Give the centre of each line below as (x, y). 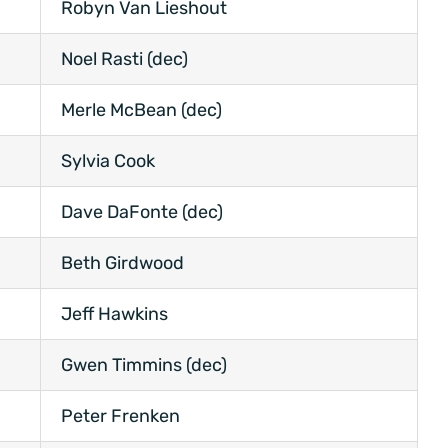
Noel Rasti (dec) (124, 59)
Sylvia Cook (108, 161)
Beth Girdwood (122, 263)
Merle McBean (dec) (141, 110)
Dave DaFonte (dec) (142, 212)
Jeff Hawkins (114, 314)
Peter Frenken (120, 416)
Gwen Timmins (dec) (144, 365)
